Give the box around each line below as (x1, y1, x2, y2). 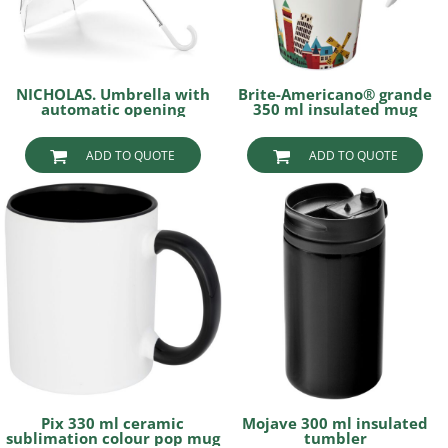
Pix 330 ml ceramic (41, 412, 185, 433)
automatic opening (40, 99, 185, 120)
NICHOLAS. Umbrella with (15, 84, 210, 105)
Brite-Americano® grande (238, 84, 433, 105)
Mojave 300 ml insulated (242, 412, 429, 433)
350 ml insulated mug (253, 99, 418, 120)
